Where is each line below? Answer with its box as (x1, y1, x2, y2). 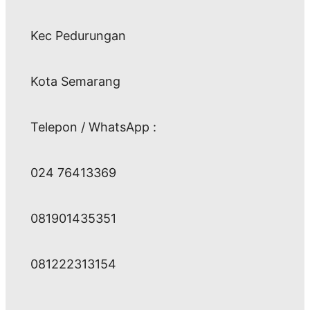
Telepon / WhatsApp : (30, 120, 156, 135)
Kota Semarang (30, 74, 120, 89)
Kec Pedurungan (30, 28, 126, 44)
